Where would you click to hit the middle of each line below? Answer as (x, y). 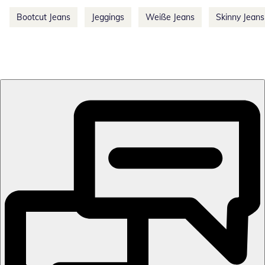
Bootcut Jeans (43, 17)
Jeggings (108, 17)
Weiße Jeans (170, 17)
